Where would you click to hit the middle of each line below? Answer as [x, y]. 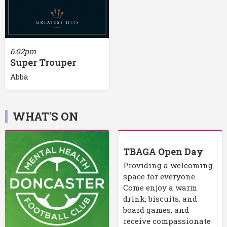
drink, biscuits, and [160, 198]
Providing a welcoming [168, 165]
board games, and [156, 210]
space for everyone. [160, 176]
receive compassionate [167, 221]
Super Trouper [43, 63]
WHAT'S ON [45, 116]
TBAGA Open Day [163, 151]
